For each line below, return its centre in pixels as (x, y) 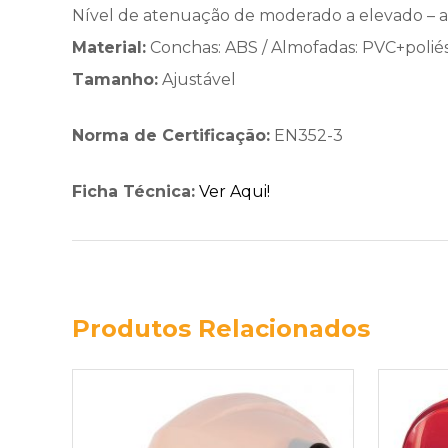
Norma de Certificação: (171, 135)
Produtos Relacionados (221, 328)
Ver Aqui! (234, 191)
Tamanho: (115, 79)
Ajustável (197, 79)
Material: (109, 47)
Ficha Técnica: (133, 191)
